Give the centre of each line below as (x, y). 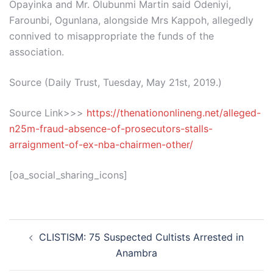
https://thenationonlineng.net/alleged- (174, 113)
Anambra (136, 253)
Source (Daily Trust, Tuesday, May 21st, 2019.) (115, 82)
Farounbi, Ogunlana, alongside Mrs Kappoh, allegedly (131, 20)
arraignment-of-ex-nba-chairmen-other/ (101, 144)
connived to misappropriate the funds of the (112, 36)
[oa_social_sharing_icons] (68, 175)
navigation (46, 244)
